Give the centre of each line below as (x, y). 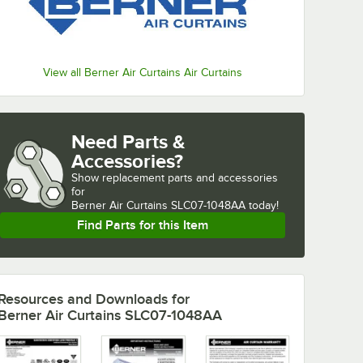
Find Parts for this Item (143, 226)
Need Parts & (128, 142)
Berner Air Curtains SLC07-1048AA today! (175, 206)
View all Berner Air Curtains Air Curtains (143, 73)
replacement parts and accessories (190, 178)
